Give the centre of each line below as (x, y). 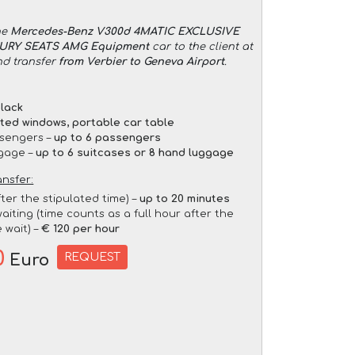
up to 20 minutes (185, 198)
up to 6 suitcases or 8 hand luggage (135, 153)
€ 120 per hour (81, 229)
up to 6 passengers (108, 137)
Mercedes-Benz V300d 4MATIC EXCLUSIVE (124, 31)
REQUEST (93, 257)
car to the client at (201, 46)
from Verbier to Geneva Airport (142, 61)
